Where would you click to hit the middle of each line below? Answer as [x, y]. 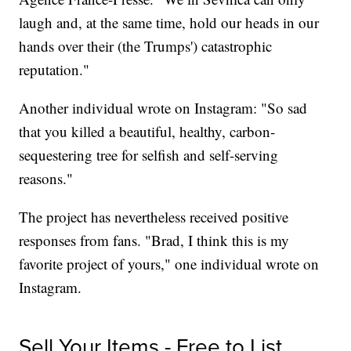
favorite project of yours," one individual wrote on [169, 264]
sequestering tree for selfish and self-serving [149, 155]
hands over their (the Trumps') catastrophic [146, 46]
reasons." [46, 179]
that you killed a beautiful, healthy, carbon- [147, 132]
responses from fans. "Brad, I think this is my [154, 241]
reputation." [54, 70]
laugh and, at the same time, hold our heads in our [169, 23]
